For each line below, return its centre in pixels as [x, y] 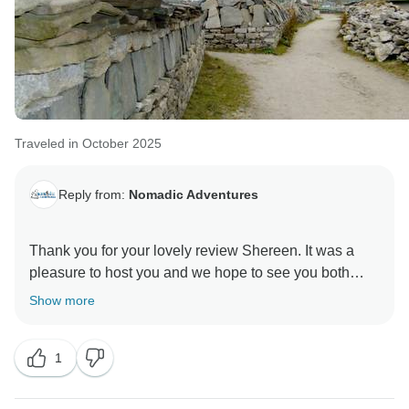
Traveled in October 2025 [88, 144]
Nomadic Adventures [194, 194]
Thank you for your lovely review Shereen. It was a [192, 251]
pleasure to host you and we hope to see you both [189, 273]
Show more [62, 301]
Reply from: [94, 194]
